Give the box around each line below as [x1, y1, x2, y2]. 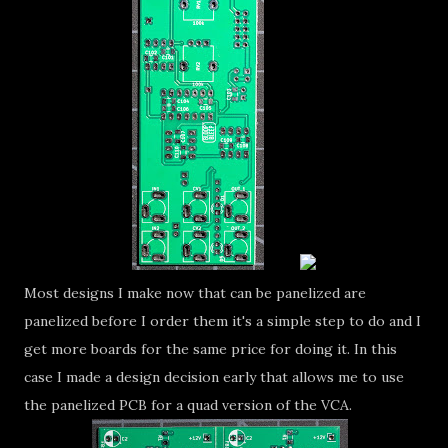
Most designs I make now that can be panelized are [24, 284, 366, 302]
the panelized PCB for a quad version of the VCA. [24, 396, 352, 414]
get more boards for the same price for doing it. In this [24, 340, 397, 358]
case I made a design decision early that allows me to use [24, 368, 404, 386]
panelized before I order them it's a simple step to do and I [24, 312, 421, 330]
